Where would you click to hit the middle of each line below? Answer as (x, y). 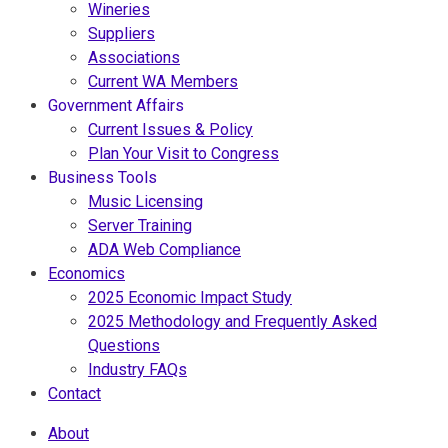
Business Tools (102, 178)
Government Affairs (116, 106)
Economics (86, 274)
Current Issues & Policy (170, 130)
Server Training (140, 226)
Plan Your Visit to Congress (183, 154)
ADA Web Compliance (164, 250)
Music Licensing (145, 202)
